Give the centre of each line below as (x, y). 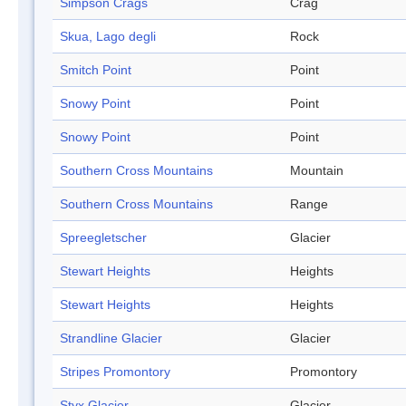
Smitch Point (96, 70)
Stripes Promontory (115, 372)
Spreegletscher (103, 238)
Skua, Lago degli (108, 37)
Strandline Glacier (111, 338)
